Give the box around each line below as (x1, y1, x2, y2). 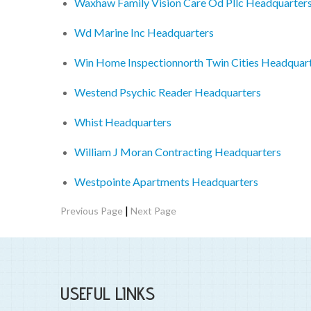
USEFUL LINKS (60, 283, 155, 305)
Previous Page (60, 205, 123, 217)
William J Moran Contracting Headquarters (74, 145, 281, 159)
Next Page (131, 205, 176, 217)
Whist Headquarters (74, 115, 171, 129)
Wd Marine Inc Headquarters (74, 26, 214, 40)
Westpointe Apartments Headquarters (74, 175, 258, 189)
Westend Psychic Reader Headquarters (74, 85, 261, 99)
